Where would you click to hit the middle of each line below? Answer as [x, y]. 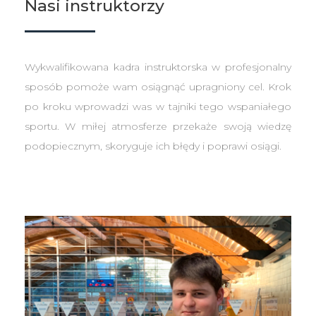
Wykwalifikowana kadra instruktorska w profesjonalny [158, 67]
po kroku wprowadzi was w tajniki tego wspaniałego [158, 107]
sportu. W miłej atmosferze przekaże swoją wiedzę [158, 126]
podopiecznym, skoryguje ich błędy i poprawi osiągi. [154, 146]
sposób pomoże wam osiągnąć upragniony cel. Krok [158, 87]
